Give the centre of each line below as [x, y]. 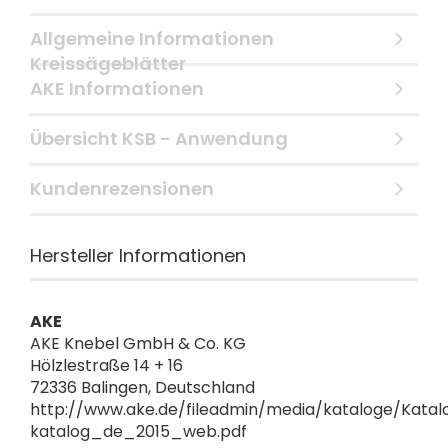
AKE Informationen [117, 88]
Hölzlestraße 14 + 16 [106, 365]
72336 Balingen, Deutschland [142, 387]
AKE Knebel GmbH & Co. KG [138, 343]
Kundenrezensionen [122, 188]
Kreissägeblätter [108, 63]
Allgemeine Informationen [152, 38]
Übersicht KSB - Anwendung [159, 138]
